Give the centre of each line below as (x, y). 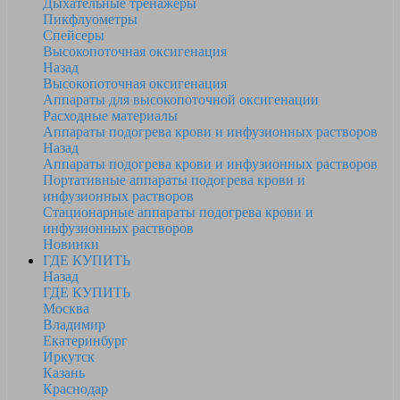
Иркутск (69, 357)
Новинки (71, 244)
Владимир (74, 325)
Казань (64, 373)
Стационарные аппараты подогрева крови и (178, 212)
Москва (66, 308)
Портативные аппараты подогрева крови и (174, 180)
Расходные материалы (110, 116)
